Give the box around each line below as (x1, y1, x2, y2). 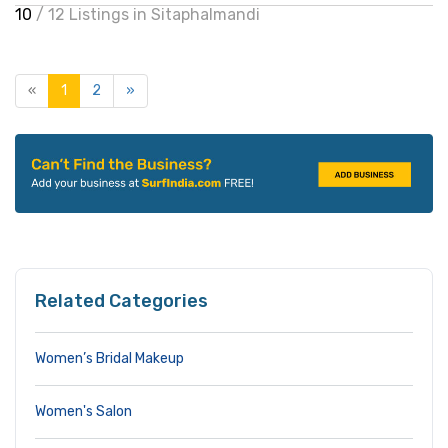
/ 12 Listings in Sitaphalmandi (36, 5, 260, 24)
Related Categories (35, 290, 208, 313)
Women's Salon (35, 403, 132, 421)
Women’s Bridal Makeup (35, 350, 184, 368)
